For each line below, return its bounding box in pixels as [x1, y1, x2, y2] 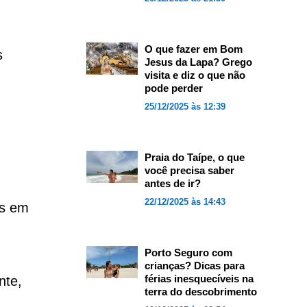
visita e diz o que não [144, 69, 245, 81]
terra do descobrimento [144, 286, 257, 297]
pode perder [144, 82, 203, 94]
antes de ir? [144, 177, 201, 189]
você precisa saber [144, 164, 234, 176]
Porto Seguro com [144, 247, 232, 258]
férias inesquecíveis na [144, 273, 254, 284]
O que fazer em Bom [144, 43, 243, 55]
